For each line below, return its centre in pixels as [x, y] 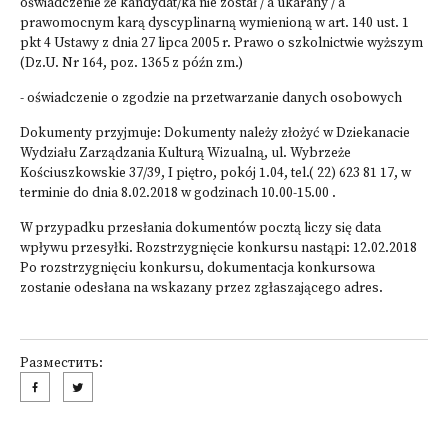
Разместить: [61, 363]
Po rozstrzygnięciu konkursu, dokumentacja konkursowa [197, 268]
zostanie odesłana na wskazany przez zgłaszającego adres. [201, 288]
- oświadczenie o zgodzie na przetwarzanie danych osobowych [211, 98]
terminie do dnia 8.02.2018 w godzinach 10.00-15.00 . [178, 193]
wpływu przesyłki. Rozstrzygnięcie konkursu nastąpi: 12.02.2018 [218, 248]
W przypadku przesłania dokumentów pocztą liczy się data [200, 228]
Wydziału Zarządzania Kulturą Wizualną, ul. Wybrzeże [185, 153]
